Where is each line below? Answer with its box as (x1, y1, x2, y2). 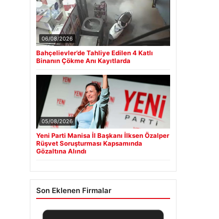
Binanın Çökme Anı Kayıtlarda (36, 56, 131, 65)
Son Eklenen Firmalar (36, 185, 111, 195)
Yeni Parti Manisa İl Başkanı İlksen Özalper (36, 131, 169, 139)
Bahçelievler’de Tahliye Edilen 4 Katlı (36, 48, 153, 57)
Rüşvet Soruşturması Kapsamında (36, 139, 142, 147)
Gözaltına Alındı (36, 147, 87, 155)
